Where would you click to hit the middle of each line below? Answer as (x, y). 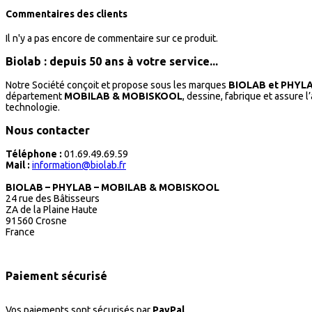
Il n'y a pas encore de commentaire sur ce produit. (112, 39)
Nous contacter (48, 131)
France (20, 232)
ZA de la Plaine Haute (52, 209)
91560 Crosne (36, 220)
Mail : (18, 165)
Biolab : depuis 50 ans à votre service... (112, 62)
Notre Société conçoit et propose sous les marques (117, 85)
